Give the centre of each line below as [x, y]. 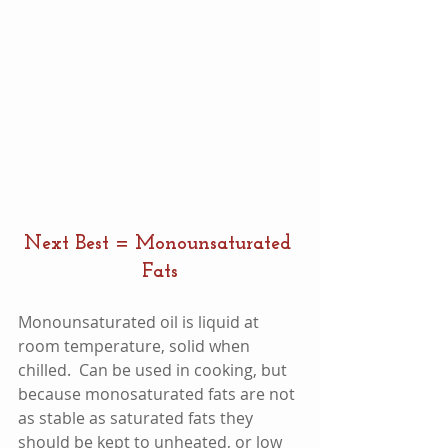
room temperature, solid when [136, 346]
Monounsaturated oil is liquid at [140, 322]
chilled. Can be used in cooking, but [154, 370]
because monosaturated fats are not [158, 394]
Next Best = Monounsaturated [160, 244]
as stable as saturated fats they [137, 418]
